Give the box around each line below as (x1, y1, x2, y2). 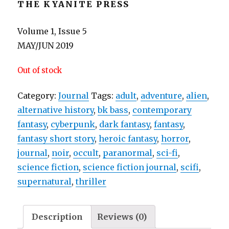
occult (73, 147, 99, 158)
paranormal (103, 147, 153, 158)
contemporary (132, 104, 192, 115)
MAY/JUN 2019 (17, 40, 74, 51)
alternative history (17, 104, 94, 115)
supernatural (17, 176, 72, 187)
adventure (141, 90, 182, 101)
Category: (17, 90, 59, 101)
